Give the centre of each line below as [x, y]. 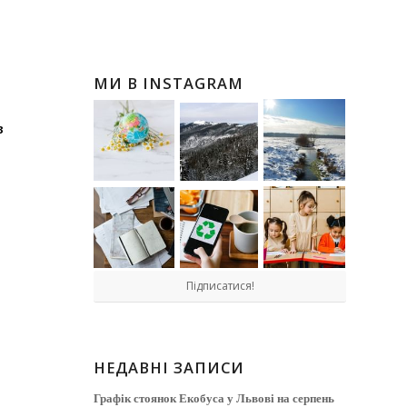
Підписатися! [220, 286]
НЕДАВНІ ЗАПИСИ [169, 367]
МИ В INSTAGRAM [169, 83]
